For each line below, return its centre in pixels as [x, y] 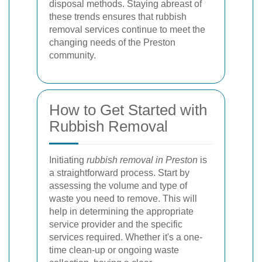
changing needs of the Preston [112, 42]
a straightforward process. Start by [119, 173]
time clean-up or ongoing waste [114, 250]
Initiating [68, 160]
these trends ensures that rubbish [118, 16]
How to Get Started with [128, 110]
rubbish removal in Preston [142, 160]
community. [73, 55]
